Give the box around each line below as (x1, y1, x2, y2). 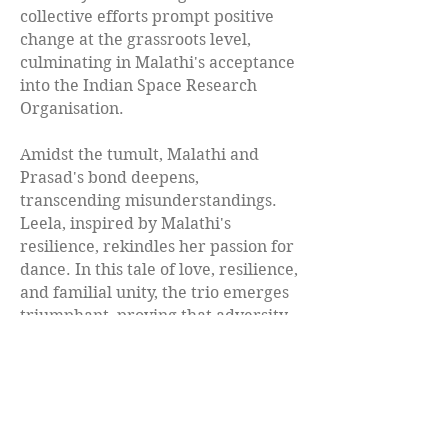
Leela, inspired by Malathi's (20, 213, 231, 233)
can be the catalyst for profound (20, 328, 265, 348)
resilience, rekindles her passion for (20, 236, 294, 256)
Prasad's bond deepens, (20, 167, 199, 187)
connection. (20, 374, 109, 394)
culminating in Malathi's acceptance (20, 52, 295, 72)
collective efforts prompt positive (20, 6, 274, 26)
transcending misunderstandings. (20, 190, 277, 210)
